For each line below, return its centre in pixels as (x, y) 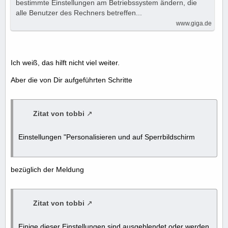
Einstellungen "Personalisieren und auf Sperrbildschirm (107, 137)
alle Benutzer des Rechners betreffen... (79, 13)
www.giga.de (194, 24)
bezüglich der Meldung (47, 170)
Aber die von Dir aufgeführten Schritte (72, 80)
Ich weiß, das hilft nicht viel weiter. (65, 63)
